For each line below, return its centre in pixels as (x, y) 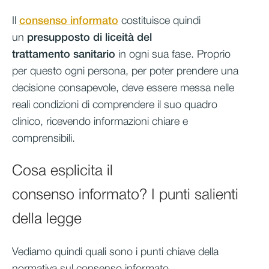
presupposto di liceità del (89, 38)
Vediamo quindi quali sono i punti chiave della (115, 252)
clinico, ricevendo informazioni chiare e (100, 122)
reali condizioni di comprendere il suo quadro (115, 105)
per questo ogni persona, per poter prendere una (125, 71)
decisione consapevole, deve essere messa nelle (123, 88)
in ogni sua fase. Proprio (173, 54)
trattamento (41, 54)
